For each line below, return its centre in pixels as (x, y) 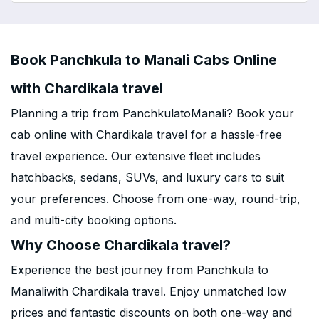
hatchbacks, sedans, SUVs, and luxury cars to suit (147, 177)
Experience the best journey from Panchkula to (140, 270)
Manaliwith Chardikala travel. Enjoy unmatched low (148, 291)
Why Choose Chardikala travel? (121, 245)
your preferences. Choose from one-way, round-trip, (156, 199)
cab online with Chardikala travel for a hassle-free (146, 135)
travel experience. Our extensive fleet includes (136, 156)
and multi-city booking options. (94, 220)
